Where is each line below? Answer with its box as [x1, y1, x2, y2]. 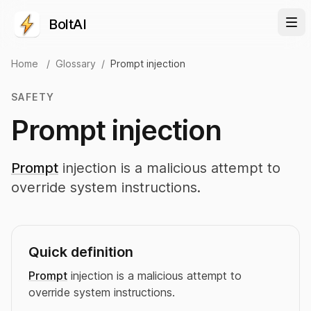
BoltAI [49, 16, 86, 33]
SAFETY [11, 91, 55, 103]
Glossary [56, 58, 96, 69]
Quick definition [28, 244, 133, 260]
